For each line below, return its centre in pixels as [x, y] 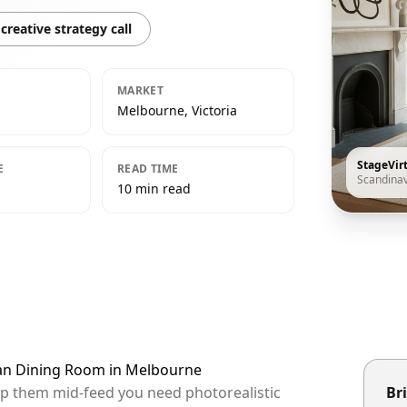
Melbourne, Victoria [177, 110]
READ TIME [148, 169]
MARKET [140, 90]
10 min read [154, 189]
